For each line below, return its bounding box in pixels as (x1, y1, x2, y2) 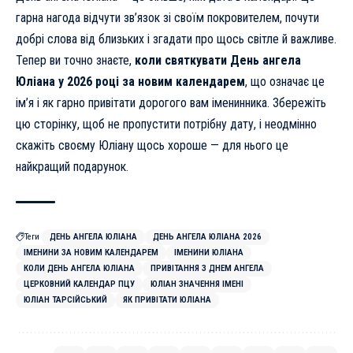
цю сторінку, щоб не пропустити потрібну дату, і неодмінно (16, 117, 317, 132)
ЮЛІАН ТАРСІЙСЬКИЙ (24, 295, 107, 306)
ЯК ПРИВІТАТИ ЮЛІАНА (123, 295, 211, 306)
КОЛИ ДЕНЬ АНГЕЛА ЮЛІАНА (24, 263, 135, 274)
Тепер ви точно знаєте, (16, 53, 135, 69)
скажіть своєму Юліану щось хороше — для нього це (16, 138, 288, 154)
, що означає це (245, 74, 325, 90)
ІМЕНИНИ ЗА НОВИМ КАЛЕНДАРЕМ (24, 247, 158, 258)
